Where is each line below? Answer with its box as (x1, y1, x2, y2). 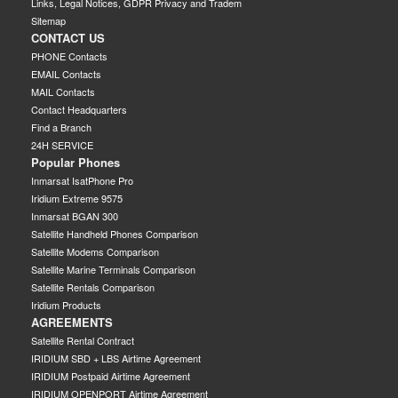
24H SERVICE (31, 137, 93, 152)
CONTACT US (31, 28, 105, 46)
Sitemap (31, 12, 66, 28)
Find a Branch (31, 119, 92, 134)
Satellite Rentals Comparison (31, 279, 155, 294)
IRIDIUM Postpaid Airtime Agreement (31, 368, 190, 383)
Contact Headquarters (31, 101, 127, 116)
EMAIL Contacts (31, 66, 101, 81)
